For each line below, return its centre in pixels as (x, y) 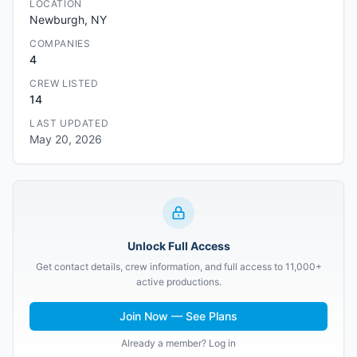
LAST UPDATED (69, 123)
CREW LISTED (64, 83)
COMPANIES (60, 43)
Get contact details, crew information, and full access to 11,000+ (178, 267)
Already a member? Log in (178, 343)
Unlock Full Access (178, 246)
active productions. (178, 282)
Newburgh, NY (68, 20)
